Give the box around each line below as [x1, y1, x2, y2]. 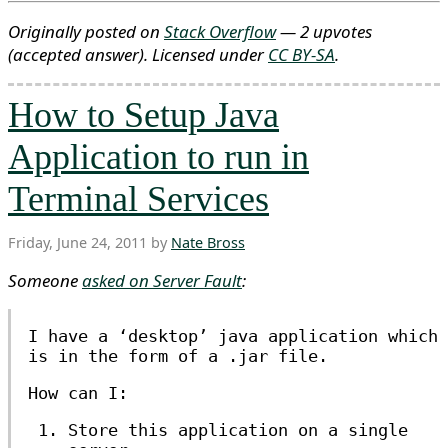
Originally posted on [8, 20, 164, 43]
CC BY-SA [268, 43, 335, 66]
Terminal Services [8, 179, 269, 219]
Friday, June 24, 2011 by [8, 233, 171, 252]
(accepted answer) [8, 43, 144, 66]
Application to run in [8, 137, 309, 177]
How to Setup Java [8, 95, 279, 135]
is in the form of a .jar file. [28, 346, 328, 366]
